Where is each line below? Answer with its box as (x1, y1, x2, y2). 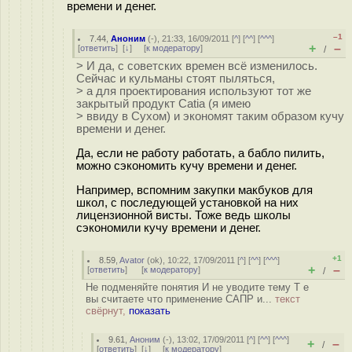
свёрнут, (86, 305, 129, 317)
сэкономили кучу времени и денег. (76, 221, 261, 234)
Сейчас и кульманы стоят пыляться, (76, 72, 275, 85)
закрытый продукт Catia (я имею (76, 97, 251, 110)
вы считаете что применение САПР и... (86, 293, 275, 305)
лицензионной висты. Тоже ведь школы (76, 208, 291, 222)
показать (129, 305, 170, 317)
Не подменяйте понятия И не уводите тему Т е (86, 281, 309, 293)
